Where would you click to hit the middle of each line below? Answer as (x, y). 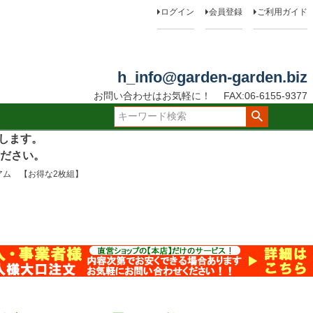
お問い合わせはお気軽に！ (152, 96)
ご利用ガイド (282, 12)
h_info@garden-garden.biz (212, 78)
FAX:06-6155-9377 (265, 96)
